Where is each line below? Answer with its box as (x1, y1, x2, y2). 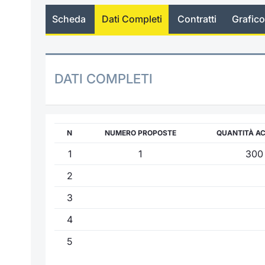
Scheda (52, 13, 86, 25)
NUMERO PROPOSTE (104, 128, 176, 137)
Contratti (177, 13, 216, 25)
